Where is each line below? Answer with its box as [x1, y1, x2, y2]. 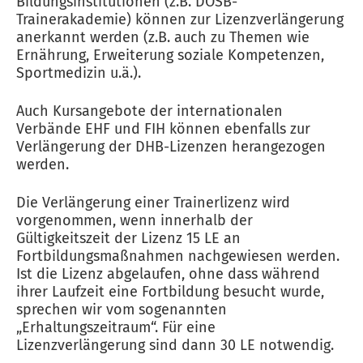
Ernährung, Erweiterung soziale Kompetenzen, [16, 46, 324, 64]
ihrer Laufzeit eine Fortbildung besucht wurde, [16, 283, 324, 301]
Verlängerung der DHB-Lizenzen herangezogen [16, 138, 326, 156]
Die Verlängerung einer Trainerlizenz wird [16, 194, 290, 211]
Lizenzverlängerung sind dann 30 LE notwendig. [16, 336, 334, 354]
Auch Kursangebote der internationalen [16, 102, 283, 120]
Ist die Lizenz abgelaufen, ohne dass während [16, 265, 320, 283]
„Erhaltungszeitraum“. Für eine [16, 318, 216, 336]
